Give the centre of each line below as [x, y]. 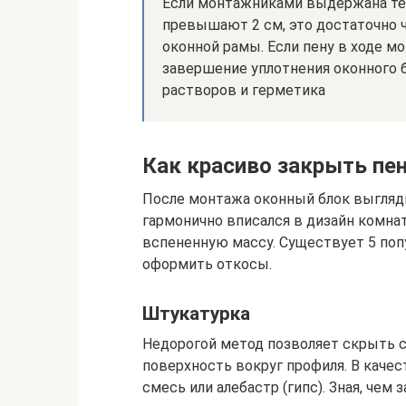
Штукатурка [196, 314]
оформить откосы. [207, 265]
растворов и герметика [244, 91]
